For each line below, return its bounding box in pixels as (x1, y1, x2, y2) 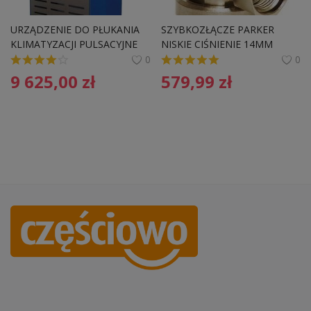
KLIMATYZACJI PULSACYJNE (10, 37, 137, 51)
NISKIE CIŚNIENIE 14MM (160, 37, 273, 51)
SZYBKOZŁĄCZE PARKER (160, 23, 277, 36)
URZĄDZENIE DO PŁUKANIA (10, 23, 142, 36)
